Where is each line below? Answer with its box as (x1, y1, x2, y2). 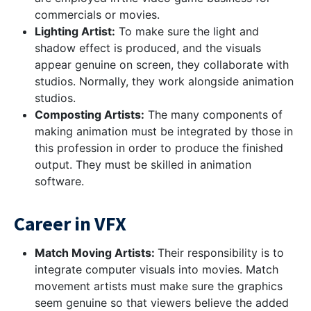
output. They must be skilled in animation (35, 158, 251, 171)
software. (35, 174, 84, 188)
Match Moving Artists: (35, 246, 158, 260)
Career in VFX (14, 211, 126, 236)
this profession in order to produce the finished (35, 141, 283, 155)
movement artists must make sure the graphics (35, 279, 283, 293)
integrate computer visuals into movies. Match (35, 262, 278, 276)
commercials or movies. (35, 8, 160, 22)
